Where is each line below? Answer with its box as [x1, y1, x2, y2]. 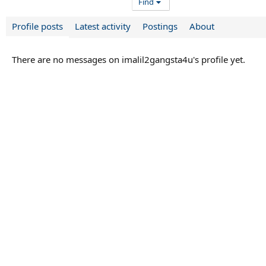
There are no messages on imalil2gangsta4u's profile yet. [12, 53, 245, 66]
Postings [142, 20, 178, 33]
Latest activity [75, 20, 131, 33]
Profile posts [12, 20, 63, 33]
